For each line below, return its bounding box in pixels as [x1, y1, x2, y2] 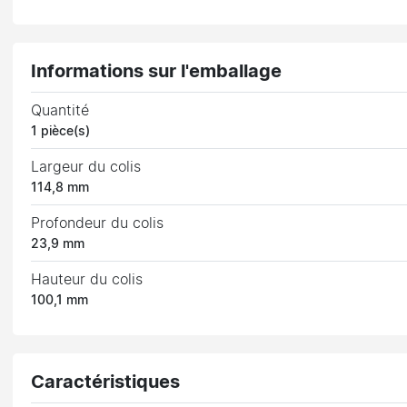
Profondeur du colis [31, 215, 164, 231]
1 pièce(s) [31, 124, 91, 138]
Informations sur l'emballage [31, 62, 283, 81]
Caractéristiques [31, 372, 181, 392]
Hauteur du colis [31, 272, 144, 287]
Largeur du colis [31, 159, 142, 174]
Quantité [31, 103, 90, 118]
